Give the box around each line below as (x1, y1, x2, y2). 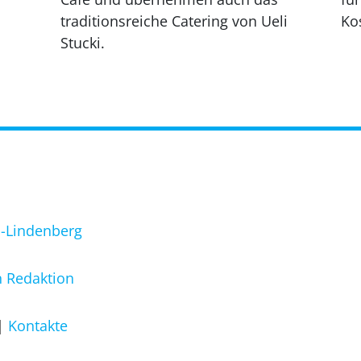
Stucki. (60, 32, 105, 52)
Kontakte (8, 315, 68, 335)
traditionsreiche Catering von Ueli (60, 10, 288, 31)
